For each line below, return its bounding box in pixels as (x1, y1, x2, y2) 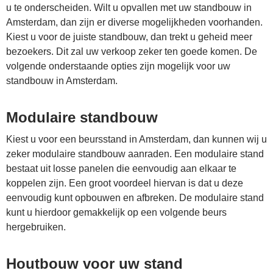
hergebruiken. (6, 222, 66, 232)
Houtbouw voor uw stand (6, 255, 183, 272)
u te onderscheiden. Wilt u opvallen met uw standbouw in (6, 2, 252, 13)
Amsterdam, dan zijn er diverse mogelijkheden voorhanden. (6, 17, 263, 27)
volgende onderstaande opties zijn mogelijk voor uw (6, 61, 230, 71)
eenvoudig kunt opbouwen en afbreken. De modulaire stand (6, 193, 264, 203)
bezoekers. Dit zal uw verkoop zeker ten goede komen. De (6, 46, 257, 57)
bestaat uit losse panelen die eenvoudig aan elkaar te (6, 163, 236, 174)
